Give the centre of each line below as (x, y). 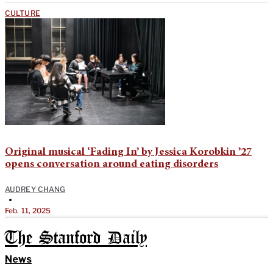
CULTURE (23, 13)
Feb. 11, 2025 (28, 210)
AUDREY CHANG (35, 189)
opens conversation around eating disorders (112, 164)
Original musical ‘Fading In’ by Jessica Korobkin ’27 (128, 152)
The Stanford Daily (76, 238)
